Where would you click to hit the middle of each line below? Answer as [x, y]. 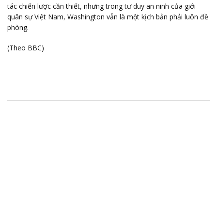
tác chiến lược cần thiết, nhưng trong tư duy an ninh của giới [101, 6]
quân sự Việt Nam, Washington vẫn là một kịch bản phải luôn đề [108, 17]
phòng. [18, 27]
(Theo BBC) [26, 48]
